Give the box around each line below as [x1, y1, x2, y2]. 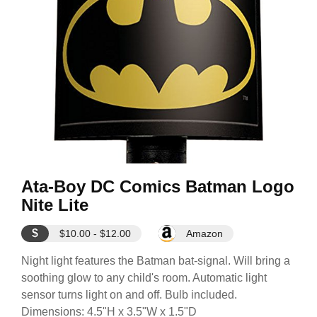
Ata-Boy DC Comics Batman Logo [21, 177, 294, 196]
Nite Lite [21, 195, 88, 214]
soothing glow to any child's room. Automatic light [21, 272, 267, 284]
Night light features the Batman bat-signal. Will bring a [21, 255, 290, 267]
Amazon [186, 228, 223, 239]
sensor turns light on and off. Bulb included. [21, 289, 237, 301]
